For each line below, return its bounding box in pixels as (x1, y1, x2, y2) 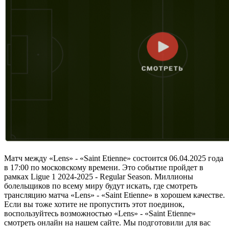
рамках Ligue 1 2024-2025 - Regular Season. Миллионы (4, 172, 193, 181)
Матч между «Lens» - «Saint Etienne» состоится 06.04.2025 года (4, 154, 223, 163)
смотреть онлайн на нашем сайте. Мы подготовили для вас (4, 218, 211, 227)
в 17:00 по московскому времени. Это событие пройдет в (4, 163, 203, 172)
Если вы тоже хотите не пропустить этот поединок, (4, 200, 185, 209)
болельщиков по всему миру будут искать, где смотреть (4, 181, 197, 191)
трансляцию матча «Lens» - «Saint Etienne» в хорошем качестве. (4, 191, 225, 200)
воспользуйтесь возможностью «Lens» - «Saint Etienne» (4, 209, 196, 218)
